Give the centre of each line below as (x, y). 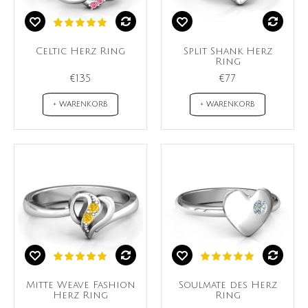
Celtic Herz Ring (80, 52)
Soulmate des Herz (228, 285)
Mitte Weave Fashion (80, 285)
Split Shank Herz (228, 52)
